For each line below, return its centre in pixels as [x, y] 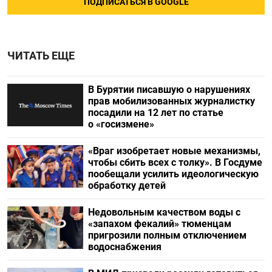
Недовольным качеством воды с [164, 212]
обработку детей [127, 186]
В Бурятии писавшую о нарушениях [169, 90]
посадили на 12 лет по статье [155, 113]
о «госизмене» [122, 124]
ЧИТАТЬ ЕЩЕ [41, 56]
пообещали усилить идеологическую [173, 174]
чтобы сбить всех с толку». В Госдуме [175, 163]
